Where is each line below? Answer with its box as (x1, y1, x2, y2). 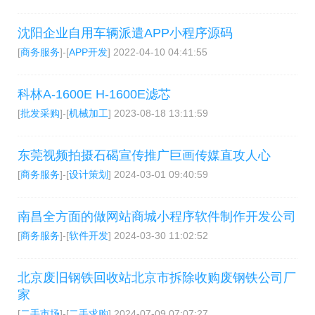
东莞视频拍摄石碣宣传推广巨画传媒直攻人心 (18, 148, 271, 162)
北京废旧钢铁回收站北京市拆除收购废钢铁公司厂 (18, 271, 296, 285)
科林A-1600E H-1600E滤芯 (18, 87, 171, 101)
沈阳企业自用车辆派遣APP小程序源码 (18, 26, 233, 40)
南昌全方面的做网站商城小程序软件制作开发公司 (18, 210, 296, 224)
